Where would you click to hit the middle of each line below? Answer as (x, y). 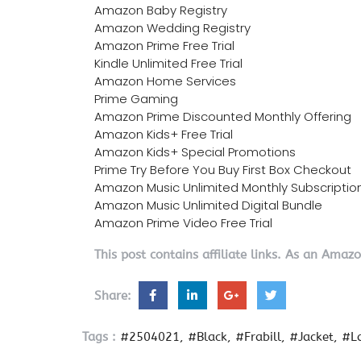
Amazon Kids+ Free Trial (164, 134)
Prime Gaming (136, 98)
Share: (115, 295)
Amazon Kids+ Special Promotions (195, 151)
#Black (207, 336)
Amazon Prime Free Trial (164, 45)
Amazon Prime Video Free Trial (183, 222)
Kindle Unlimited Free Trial (168, 63)
